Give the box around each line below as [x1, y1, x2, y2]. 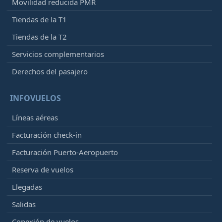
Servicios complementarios [12, 49, 104, 59]
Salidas [12, 199, 36, 210]
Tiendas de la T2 [12, 32, 67, 42]
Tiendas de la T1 [12, 14, 67, 25]
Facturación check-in [12, 130, 82, 140]
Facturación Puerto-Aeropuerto [12, 147, 118, 158]
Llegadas [12, 182, 42, 192]
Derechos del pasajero [12, 66, 88, 77]
